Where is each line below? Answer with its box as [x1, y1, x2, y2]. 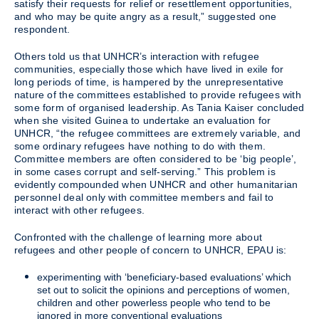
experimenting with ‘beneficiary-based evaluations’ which [37, 271, 291, 283]
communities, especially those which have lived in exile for [14, 63, 284, 75]
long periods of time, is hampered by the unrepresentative [14, 76, 283, 88]
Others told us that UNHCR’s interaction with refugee [14, 51, 259, 62]
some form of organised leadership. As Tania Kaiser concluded [14, 102, 305, 113]
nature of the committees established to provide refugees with [14, 89, 301, 100]
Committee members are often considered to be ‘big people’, [14, 153, 297, 164]
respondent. [14, 23, 70, 35]
